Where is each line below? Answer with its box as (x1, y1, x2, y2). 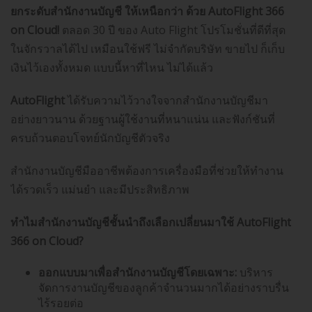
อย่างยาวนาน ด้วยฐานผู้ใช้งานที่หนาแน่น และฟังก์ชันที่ (10, 111, 275, 127)
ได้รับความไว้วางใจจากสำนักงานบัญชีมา (65, 93, 268, 109)
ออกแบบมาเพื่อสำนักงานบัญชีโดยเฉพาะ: (38, 265, 237, 281)
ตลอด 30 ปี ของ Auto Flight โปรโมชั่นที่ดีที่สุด (59, 22, 286, 38)
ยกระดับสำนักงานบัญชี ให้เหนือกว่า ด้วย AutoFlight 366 (10, 3, 284, 19)
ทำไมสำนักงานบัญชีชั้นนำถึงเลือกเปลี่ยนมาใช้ (10, 214, 234, 231)
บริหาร (237, 265, 273, 281)
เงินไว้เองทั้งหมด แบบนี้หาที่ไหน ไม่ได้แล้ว (10, 60, 213, 76)
